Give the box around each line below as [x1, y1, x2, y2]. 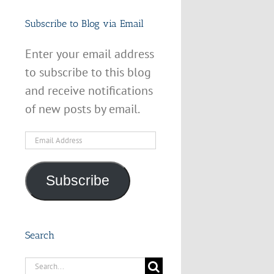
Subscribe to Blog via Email [24, 18, 144, 30]
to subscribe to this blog [24, 64, 151, 80]
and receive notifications [24, 82, 153, 98]
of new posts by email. [24, 100, 140, 117]
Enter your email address [24, 45, 154, 62]
